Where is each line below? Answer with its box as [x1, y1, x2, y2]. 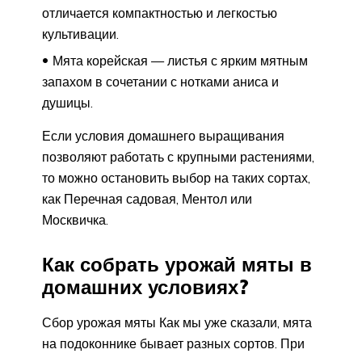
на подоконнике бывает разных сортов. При [42, 335, 305, 352]
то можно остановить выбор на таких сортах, [42, 169, 310, 186]
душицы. [42, 94, 93, 111]
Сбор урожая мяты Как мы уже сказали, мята [42, 314, 312, 331]
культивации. [42, 25, 119, 42]
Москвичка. [42, 211, 108, 228]
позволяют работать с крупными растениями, [42, 148, 314, 165]
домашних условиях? [42, 275, 249, 300]
